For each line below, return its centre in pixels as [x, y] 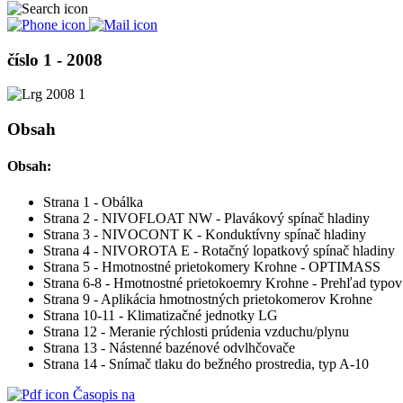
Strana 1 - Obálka [93, 201]
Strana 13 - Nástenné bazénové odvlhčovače [169, 347]
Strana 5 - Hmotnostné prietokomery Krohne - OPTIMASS [212, 266]
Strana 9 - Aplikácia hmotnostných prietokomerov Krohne [208, 299]
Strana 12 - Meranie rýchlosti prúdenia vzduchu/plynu [196, 331]
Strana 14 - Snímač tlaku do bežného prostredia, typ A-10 [206, 363]
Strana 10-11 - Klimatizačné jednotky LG [161, 315]
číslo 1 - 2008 [55, 59]
